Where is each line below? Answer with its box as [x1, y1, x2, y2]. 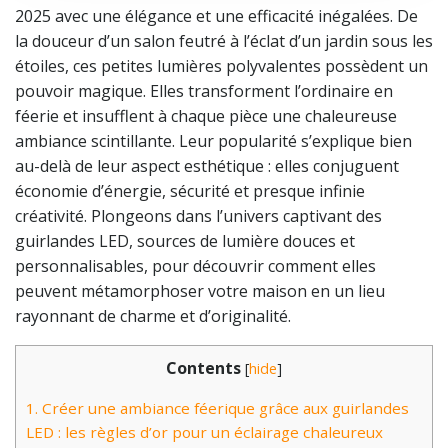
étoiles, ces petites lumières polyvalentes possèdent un [15, 55, 428, 77]
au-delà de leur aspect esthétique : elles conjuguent [15, 155, 399, 177]
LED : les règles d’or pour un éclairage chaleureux [26, 422, 383, 443]
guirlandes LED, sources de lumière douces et [15, 230, 355, 252]
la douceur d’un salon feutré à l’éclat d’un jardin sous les [15, 30, 433, 52]
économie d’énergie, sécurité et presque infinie [15, 180, 365, 202]
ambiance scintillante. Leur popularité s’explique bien [15, 130, 412, 152]
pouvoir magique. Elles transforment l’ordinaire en [15, 80, 393, 102]
